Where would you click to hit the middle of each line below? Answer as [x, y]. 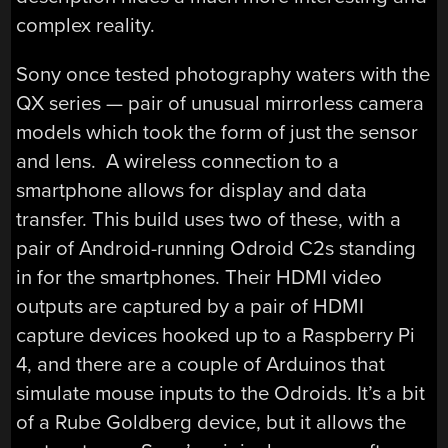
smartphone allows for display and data [192, 191]
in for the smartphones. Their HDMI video [199, 278]
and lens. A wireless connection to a [178, 162]
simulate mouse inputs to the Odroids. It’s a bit [221, 394]
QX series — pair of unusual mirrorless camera [220, 104]
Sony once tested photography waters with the [223, 75]
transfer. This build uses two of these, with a [209, 220]
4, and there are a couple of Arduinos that [201, 365]
